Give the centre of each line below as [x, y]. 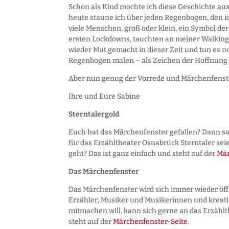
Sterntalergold [94, 114]
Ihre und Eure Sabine [105, 96]
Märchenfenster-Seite [151, 221]
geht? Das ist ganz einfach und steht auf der [143, 153]
